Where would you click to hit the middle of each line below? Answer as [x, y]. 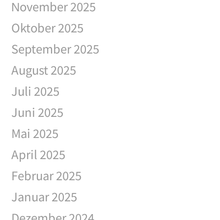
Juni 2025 [37, 112]
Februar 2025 [46, 175]
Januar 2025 [44, 196]
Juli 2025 [35, 91]
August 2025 [43, 70]
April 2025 [38, 154]
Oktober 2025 [47, 27]
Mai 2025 [35, 133]
